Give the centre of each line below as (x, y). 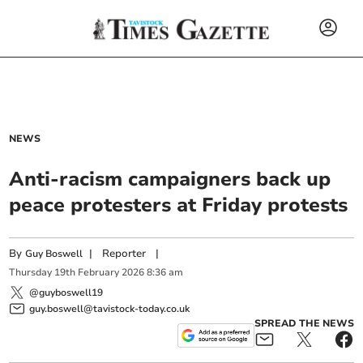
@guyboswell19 (66, 292)
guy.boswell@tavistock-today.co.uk (110, 308)
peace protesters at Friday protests (179, 205)
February (99, 273)
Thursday (31, 273)
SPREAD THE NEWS (304, 323)
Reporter (124, 254)
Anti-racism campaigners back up (170, 179)
